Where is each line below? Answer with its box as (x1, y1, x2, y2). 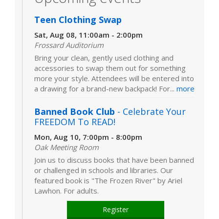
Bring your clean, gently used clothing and (34, 52, 174, 63)
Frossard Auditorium (34, 40, 104, 50)
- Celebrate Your (115, 105, 186, 117)
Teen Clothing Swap (34, 13, 122, 25)
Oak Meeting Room (34, 142, 99, 152)
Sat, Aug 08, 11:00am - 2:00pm (34, 29, 143, 40)
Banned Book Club (34, 105, 115, 117)
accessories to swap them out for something (34, 63, 186, 73)
